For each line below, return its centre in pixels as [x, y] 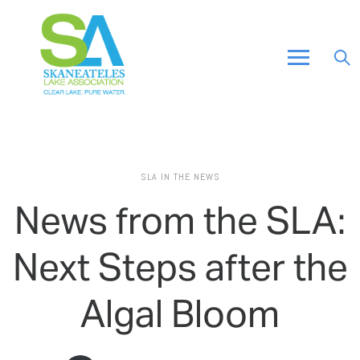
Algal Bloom [180, 314]
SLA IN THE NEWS [180, 177]
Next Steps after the [180, 268]
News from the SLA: [180, 221]
